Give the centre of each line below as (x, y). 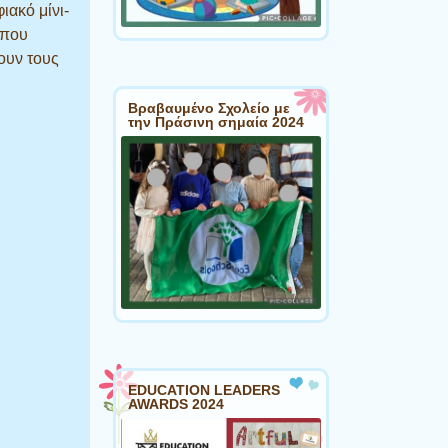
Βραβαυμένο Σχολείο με (209, 108)
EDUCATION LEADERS (204, 390)
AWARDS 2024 (176, 404)
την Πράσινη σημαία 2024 (216, 122)
